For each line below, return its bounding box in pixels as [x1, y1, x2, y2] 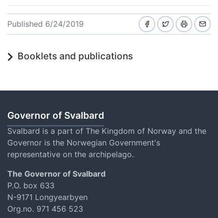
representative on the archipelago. [7, 149, 136, 159]
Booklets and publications [17, 50, 133, 62]
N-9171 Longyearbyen [7, 192, 88, 202]
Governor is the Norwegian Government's [7, 137, 160, 147]
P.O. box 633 [7, 180, 54, 190]
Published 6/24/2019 [7, 18, 84, 29]
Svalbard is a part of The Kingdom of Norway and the [7, 126, 206, 136]
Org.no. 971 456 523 [7, 203, 83, 214]
